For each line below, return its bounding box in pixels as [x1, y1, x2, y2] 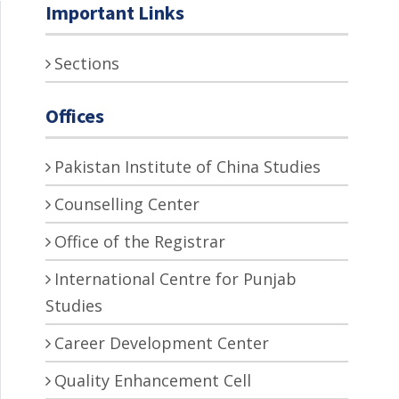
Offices [45, 102, 104, 128]
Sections [54, 52, 119, 74]
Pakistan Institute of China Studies [54, 155, 321, 177]
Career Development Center [54, 331, 269, 354]
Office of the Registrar [54, 230, 225, 252]
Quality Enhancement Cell [54, 369, 251, 391]
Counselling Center [54, 192, 199, 215]
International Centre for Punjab [54, 267, 297, 289]
